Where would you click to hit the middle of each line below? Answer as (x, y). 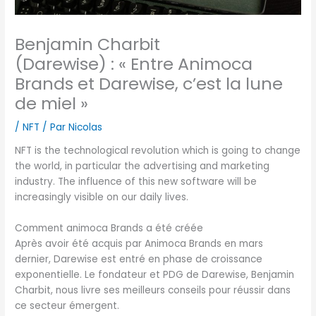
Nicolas (86, 127)
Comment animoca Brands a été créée (109, 229)
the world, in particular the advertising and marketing (142, 166)
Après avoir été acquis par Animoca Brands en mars (139, 244)
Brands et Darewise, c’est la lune (149, 83)
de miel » (52, 103)
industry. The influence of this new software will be (136, 182)
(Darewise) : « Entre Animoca (134, 63)
